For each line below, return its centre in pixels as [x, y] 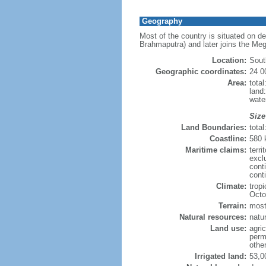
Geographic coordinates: [201, 72]
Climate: [231, 186]
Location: [229, 60]
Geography [162, 21]
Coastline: [228, 139]
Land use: [228, 228]
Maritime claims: [216, 150]
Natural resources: [213, 217]
